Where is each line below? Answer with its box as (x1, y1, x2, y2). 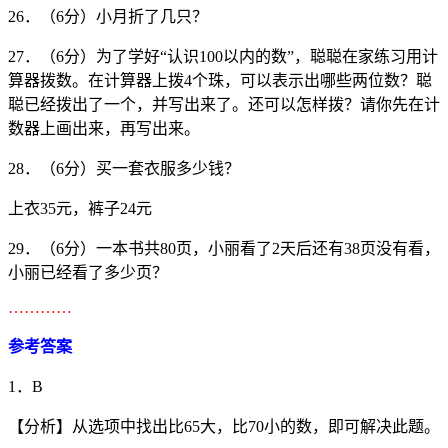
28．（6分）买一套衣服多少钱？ (8, 160, 240, 178)
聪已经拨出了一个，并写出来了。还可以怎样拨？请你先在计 (8, 96, 440, 114)
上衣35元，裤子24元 (8, 200, 152, 218)
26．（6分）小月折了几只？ (8, 8, 208, 26)
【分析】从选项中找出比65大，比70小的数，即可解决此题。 (8, 418, 440, 436)
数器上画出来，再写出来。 (8, 120, 200, 138)
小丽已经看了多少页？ (8, 264, 168, 282)
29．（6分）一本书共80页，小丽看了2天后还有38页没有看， (8, 240, 440, 258)
